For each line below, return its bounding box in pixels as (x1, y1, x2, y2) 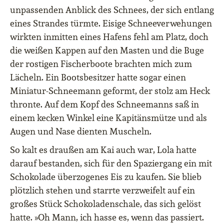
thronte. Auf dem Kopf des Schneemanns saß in (10, 98, 199, 110)
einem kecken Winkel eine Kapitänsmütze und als (10, 112, 207, 124)
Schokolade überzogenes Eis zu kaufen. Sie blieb (10, 171, 201, 183)
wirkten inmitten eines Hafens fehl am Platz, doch (10, 31, 208, 43)
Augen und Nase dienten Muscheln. (10, 125, 151, 137)
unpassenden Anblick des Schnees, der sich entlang (10, 4, 214, 16)
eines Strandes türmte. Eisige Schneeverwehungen (10, 17, 212, 29)
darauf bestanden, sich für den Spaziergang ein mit (10, 157, 212, 169)
